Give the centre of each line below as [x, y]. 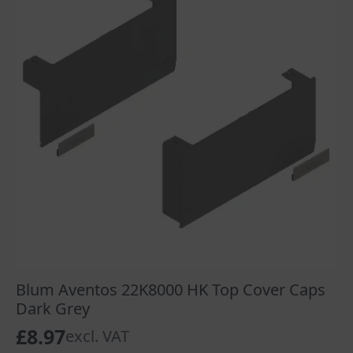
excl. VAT [97, 336]
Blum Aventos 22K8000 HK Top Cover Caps [171, 290]
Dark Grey [53, 309]
